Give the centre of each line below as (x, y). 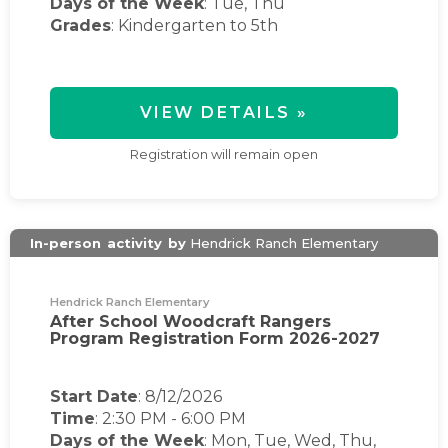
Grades (80, 25)
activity (134, 243)
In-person (67, 243)
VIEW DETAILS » (224, 112)
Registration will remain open (224, 154)
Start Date (94, 396)
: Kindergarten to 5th (194, 25)
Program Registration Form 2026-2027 (215, 338)
